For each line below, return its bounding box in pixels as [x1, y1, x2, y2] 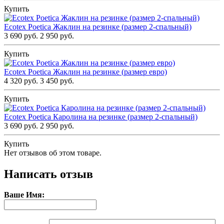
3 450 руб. [40, 76, 74, 85]
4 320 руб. [4, 76, 38, 85]
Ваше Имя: [4, 190, 44, 199]
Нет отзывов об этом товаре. [4, 148, 101, 157]
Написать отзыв [4, 167, 93, 180]
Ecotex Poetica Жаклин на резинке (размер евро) [4, 67, 167, 76]
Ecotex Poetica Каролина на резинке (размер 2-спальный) [4, 112, 197, 121]
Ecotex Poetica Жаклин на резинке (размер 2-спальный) [4, 22, 191, 31]
